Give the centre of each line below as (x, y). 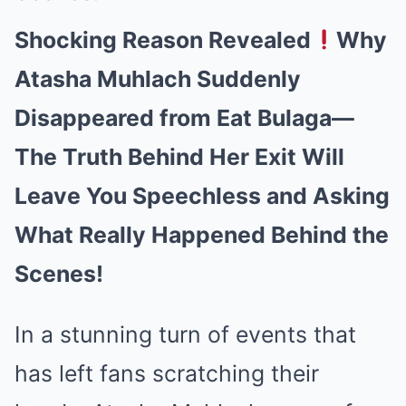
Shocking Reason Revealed (163, 39)
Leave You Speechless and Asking (202, 195)
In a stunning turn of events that (185, 334)
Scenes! (59, 273)
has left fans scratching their (167, 373)
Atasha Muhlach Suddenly (158, 78)
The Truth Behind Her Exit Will (179, 156)
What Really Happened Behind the (202, 234)
